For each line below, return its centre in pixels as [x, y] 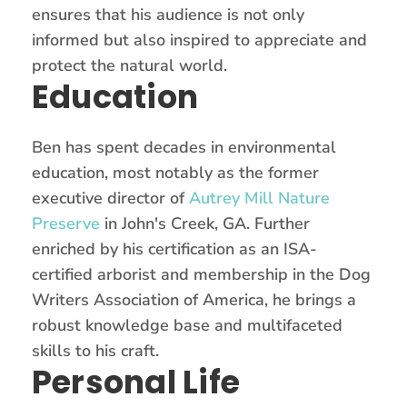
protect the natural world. [129, 65]
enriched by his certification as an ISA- [174, 248]
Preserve [66, 223]
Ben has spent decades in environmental [184, 147]
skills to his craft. [95, 350]
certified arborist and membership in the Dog [201, 274]
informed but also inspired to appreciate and [199, 40]
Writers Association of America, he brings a [194, 299]
